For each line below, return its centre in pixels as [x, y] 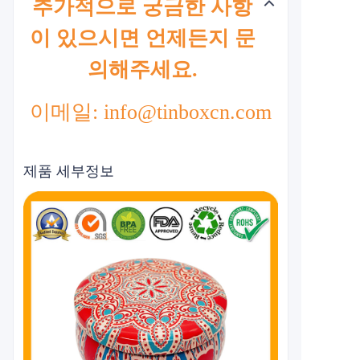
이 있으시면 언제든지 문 [142, 38]
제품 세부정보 [69, 171]
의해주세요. [142, 70]
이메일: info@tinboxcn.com [151, 112]
